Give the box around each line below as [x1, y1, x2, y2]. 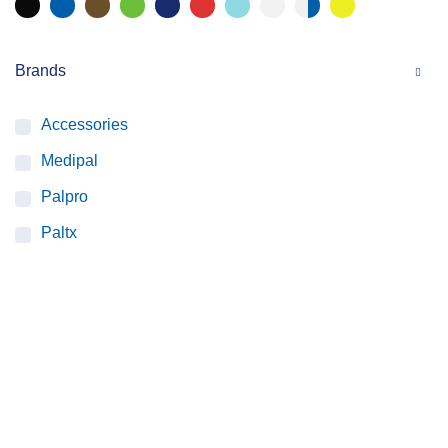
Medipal [41, 152, 98, 169]
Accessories [41, 116, 128, 133]
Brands [15, 62, 66, 79]
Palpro [41, 188, 88, 205]
